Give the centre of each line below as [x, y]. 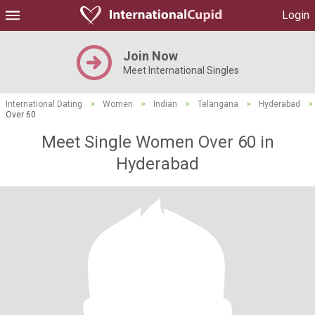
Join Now [150, 56]
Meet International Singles [181, 70]
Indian [165, 104]
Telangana [218, 104]
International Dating [44, 104]
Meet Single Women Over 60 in [157, 142]
